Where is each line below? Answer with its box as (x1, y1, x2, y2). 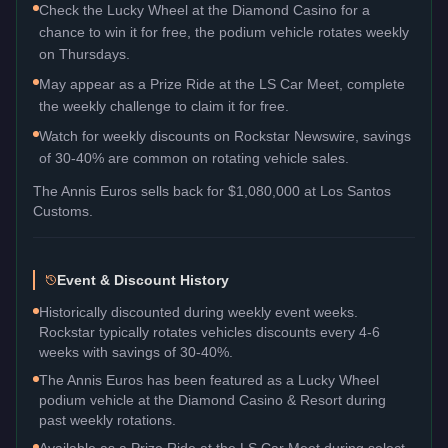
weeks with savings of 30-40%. (39, 343, 233, 360)
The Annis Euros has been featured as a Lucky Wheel (39, 371, 379, 388)
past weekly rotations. (39, 411, 176, 428)
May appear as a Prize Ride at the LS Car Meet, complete (39, 75, 405, 92)
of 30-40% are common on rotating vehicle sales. (39, 149, 349, 166)
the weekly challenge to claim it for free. (39, 97, 289, 114)
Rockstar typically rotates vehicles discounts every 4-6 (39, 323, 380, 340)
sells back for (137, 182, 228, 199)
